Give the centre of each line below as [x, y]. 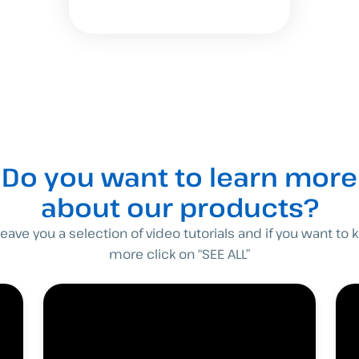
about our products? [179, 207]
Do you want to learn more [179, 176]
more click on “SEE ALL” [179, 254]
